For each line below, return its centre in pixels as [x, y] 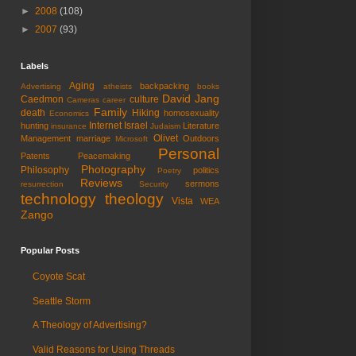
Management [46, 139]
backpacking [164, 86]
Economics [70, 114]
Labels [35, 66]
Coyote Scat [59, 276]
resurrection [42, 184]
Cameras [83, 100]
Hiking [145, 113]
